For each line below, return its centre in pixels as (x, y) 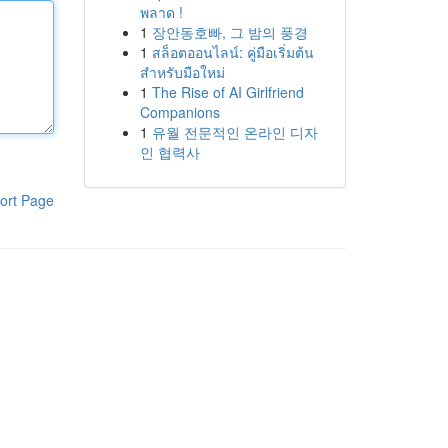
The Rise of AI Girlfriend (227, 92)
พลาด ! (161, 12)
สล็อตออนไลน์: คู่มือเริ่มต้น (232, 52)
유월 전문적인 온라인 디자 (234, 132)
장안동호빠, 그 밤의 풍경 (229, 32)
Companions (179, 112)
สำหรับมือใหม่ (182, 72)
